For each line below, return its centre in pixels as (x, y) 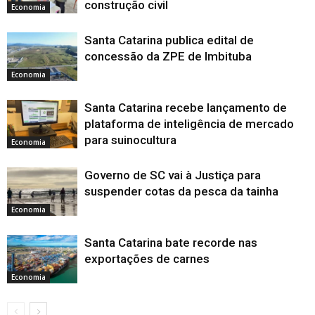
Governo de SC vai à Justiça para (173, 175)
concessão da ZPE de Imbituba (168, 56)
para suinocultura (130, 140)
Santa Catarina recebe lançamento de (186, 107)
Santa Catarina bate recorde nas (171, 242)
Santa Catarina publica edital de (169, 40)
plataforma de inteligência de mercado (189, 123)
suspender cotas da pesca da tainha (181, 191)
